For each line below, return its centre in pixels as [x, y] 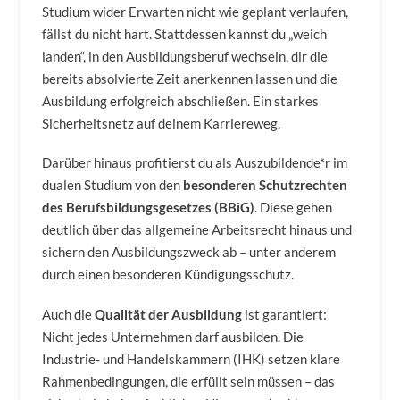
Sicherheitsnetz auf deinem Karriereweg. [162, 123]
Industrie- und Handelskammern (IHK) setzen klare [192, 359]
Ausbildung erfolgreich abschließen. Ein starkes [181, 100]
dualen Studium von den [113, 185]
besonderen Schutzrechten [266, 185]
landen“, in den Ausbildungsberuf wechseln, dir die [185, 56]
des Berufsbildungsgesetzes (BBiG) [149, 208]
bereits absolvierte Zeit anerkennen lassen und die [190, 78]
